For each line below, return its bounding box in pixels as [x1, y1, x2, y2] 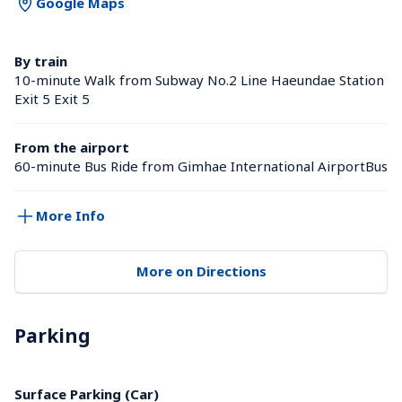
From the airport [14, 137, 129, 156]
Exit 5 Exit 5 [14, 89, 90, 108]
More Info [36, 206, 105, 225]
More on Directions [135, 262, 267, 281]
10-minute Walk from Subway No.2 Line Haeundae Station [14, 70, 384, 89]
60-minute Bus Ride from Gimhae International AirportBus [14, 156, 388, 175]
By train [14, 51, 67, 70]
